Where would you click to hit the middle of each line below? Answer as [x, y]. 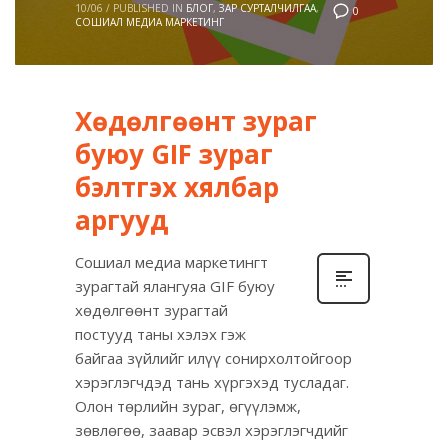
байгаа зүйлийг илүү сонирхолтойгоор [213, 358]
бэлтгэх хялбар [177, 187]
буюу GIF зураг [174, 154]
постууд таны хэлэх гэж [160, 334]
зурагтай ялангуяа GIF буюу [175, 286]
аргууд [121, 220]
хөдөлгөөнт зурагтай [151, 310]
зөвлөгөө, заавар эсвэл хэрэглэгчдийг [211, 430]
